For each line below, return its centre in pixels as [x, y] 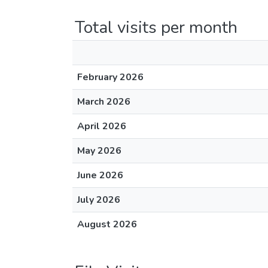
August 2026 [107, 224]
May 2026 [99, 151]
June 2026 [100, 175]
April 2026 [102, 126]
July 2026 [99, 200]
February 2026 [110, 77]
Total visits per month [156, 28]
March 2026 [104, 102]
